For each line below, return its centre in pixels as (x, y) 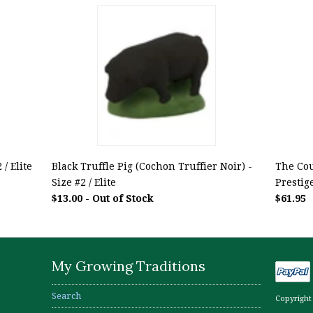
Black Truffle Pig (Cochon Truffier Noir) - (152, 166)
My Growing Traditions (129, 265)
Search (66, 296)
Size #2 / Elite (84, 182)
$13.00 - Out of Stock (103, 198)
